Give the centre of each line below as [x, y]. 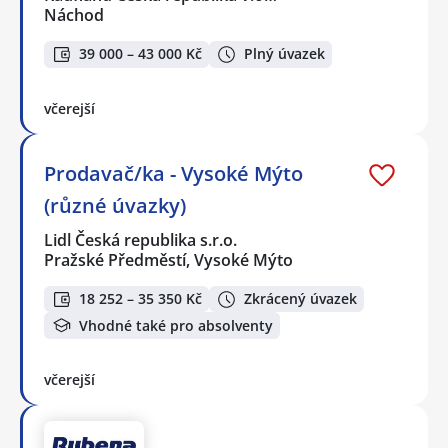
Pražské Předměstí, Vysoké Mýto [168, 259]
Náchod [74, 15]
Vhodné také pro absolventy [176, 325]
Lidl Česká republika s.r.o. [141, 239]
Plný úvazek [284, 54]
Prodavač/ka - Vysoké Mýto [173, 173]
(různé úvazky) [115, 205]
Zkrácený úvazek [300, 299]
